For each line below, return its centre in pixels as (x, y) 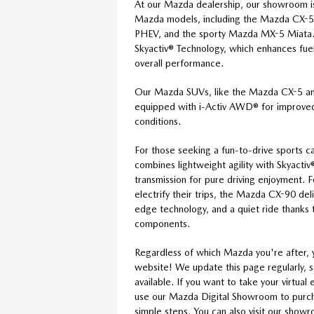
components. (162, 223)
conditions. (158, 121)
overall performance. (179, 63)
